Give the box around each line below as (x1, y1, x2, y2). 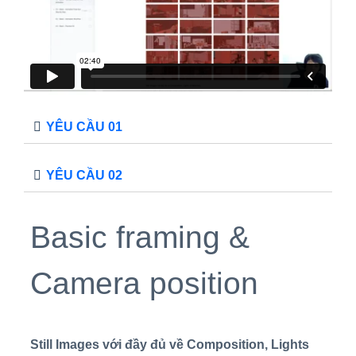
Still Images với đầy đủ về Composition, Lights (30, 338, 309, 352)
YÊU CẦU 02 (46, 168, 122, 183)
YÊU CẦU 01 (46, 120, 122, 134)
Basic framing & (30, 220, 250, 255)
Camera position (30, 266, 258, 301)
